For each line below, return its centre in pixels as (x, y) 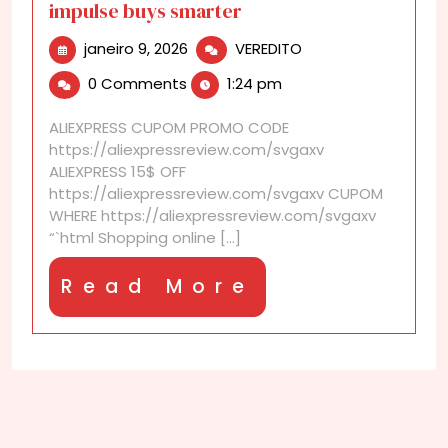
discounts (338, 67)
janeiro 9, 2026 (136, 48)
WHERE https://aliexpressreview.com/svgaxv (212, 215)
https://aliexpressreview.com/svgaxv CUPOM (216, 193)
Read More (157, 286)
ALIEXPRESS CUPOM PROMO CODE (169, 127)
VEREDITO (268, 48)
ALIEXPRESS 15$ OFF (117, 171)
